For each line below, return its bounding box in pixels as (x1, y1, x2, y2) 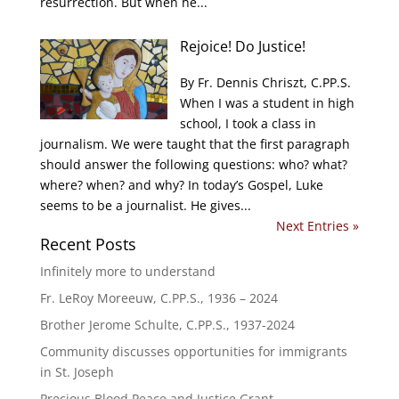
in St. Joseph (39, 363, 114, 380)
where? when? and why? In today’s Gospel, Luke (39, 176, 323, 193)
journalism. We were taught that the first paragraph (39, 135, 350, 152)
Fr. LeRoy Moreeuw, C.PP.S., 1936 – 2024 (39, 289, 278, 306)
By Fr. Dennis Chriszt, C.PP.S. (180, 74, 352, 91)
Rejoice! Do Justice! (180, 37, 306, 56)
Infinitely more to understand (39, 263, 216, 280)
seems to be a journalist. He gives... (39, 197, 251, 214)
